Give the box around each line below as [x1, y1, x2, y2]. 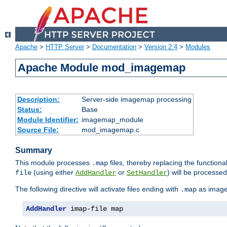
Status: [17, 105, 42, 114]
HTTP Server [46, 43, 84, 51]
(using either [31, 168, 75, 177]
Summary [15, 146, 52, 155]
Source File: [17, 126, 59, 134]
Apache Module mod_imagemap [18, 61, 186, 74]
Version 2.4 [144, 43, 177, 51]
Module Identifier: [17, 116, 79, 124]
